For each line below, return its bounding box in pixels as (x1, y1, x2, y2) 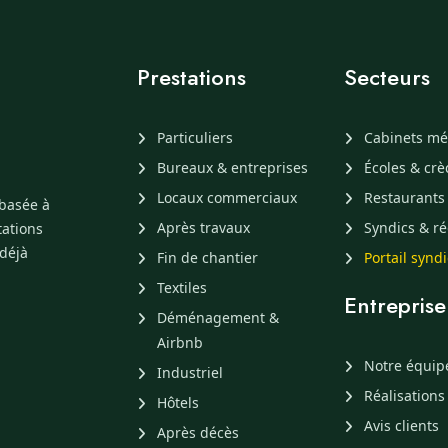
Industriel (156, 363, 223, 382)
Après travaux (156, 218, 250, 237)
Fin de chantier (156, 248, 258, 267)
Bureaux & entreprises (156, 158, 308, 177)
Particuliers (156, 128, 233, 147)
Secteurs (344, 61, 431, 93)
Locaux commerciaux (156, 188, 297, 207)
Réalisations (364, 386, 446, 405)
